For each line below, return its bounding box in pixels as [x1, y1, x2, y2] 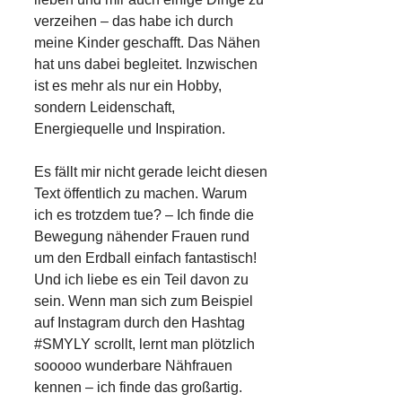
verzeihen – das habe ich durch [34, 13, 233, 30]
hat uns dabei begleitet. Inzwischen [34, 57, 258, 73]
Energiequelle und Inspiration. [34, 121, 225, 137]
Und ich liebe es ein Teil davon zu [34, 272, 249, 288]
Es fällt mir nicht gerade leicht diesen [34, 164, 267, 180]
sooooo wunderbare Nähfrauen [34, 358, 232, 374]
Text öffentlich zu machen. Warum [34, 186, 247, 202]
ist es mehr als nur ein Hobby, [34, 78, 222, 94]
